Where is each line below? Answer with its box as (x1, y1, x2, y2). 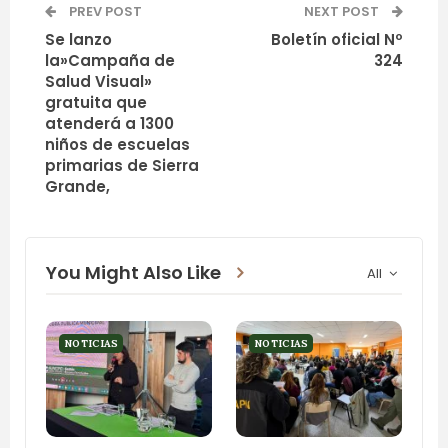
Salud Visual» (45, 70, 152, 92)
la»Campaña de (45, 49, 175, 71)
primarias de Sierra (45, 154, 199, 176)
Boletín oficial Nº (271, 28, 403, 50)
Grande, (45, 175, 110, 197)
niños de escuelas (45, 133, 190, 155)
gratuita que (45, 91, 147, 113)
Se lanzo (45, 28, 112, 50)
